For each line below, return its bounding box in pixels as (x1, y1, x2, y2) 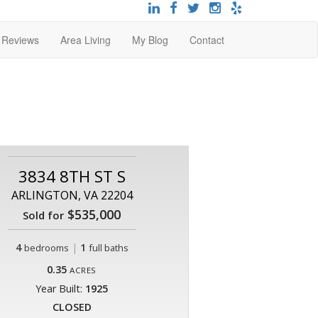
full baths (88, 241, 128, 254)
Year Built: (35, 282, 85, 295)
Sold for (23, 208, 64, 222)
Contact (190, 33, 224, 47)
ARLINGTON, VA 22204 (11, 187, 133, 203)
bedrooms (23, 241, 69, 254)
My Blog (132, 33, 168, 47)
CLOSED (52, 300, 92, 314)
